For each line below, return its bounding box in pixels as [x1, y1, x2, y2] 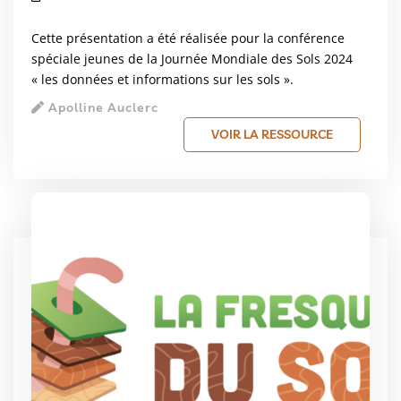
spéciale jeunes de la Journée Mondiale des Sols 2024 [31, 50, 353, 68]
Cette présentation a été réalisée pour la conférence [31, 30, 345, 47]
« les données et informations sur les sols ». [31, 71, 294, 89]
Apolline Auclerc [45, 99, 158, 116]
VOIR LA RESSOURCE [211, 126, 333, 143]
